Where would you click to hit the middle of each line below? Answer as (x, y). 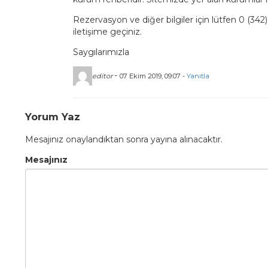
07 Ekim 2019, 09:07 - (153, 76)
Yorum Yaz (53, 117)
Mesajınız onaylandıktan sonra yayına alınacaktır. (124, 140)
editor (103, 76)
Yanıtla (198, 76)
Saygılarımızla (101, 52)
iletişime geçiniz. (108, 32)
